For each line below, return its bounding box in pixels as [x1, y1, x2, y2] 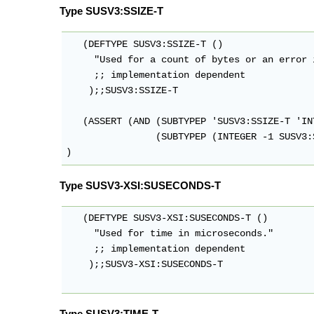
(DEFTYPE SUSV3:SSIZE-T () [66, 39, 224, 50]
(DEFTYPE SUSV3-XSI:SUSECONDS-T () [66, 213, 268, 224]
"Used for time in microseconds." [66, 228, 274, 240]
